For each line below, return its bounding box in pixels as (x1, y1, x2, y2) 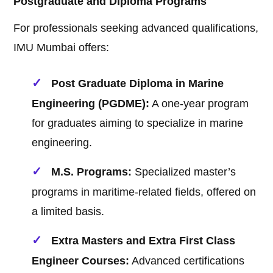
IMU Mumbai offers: (13, 41, 110, 54)
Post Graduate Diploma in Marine (51, 77, 224, 90)
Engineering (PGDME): (32, 97, 150, 110)
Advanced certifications (129, 255, 245, 268)
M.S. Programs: (51, 166, 132, 179)
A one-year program (149, 97, 249, 110)
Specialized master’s (132, 166, 236, 179)
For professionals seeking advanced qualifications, (13, 22, 259, 35)
